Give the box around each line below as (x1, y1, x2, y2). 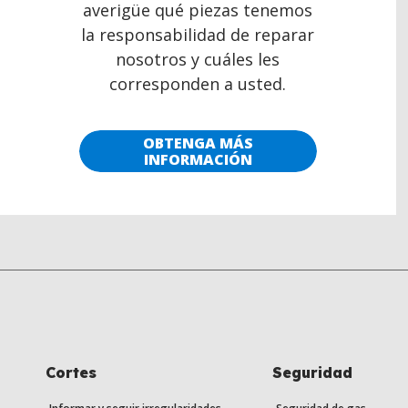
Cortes (46, 363, 97, 382)
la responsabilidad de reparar (81, 24, 315, 46)
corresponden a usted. (109, 73, 287, 96)
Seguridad (271, 363, 352, 382)
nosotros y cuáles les (116, 48, 280, 71)
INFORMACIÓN (143, 149, 252, 170)
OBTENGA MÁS (142, 133, 253, 154)
